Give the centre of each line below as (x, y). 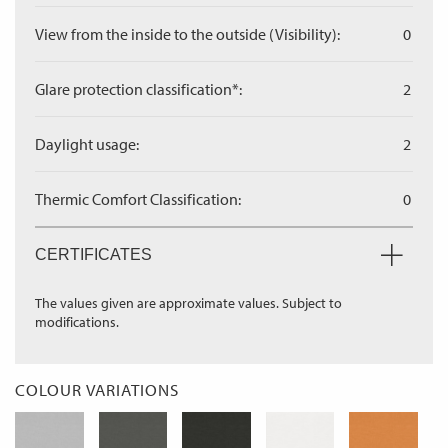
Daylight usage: (87, 144)
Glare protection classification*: (138, 89)
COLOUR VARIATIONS (97, 389)
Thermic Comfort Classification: (138, 199)
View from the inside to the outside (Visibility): (187, 34)
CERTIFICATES (93, 254)
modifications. (77, 322)
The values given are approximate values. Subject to (188, 303)
